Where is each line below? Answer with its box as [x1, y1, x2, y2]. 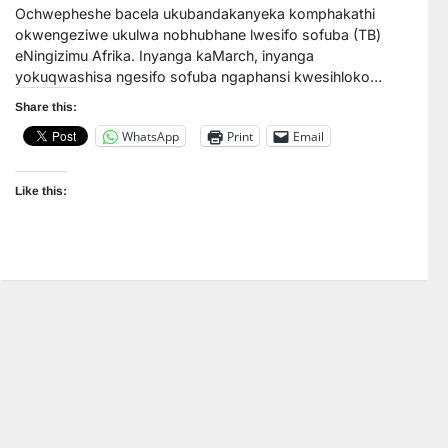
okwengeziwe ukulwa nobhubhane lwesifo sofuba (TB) [15, 26, 381, 44]
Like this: [15, 183, 67, 198]
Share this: [15, 100, 77, 115]
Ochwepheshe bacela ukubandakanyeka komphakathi [15, 5, 375, 23]
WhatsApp [122, 127, 179, 145]
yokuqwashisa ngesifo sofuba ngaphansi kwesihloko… [15, 68, 382, 86]
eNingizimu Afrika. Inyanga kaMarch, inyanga [15, 47, 314, 65]
